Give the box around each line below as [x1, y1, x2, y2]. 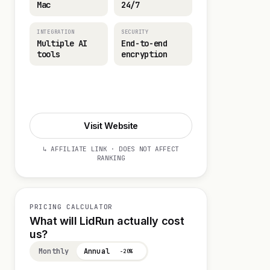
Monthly [39, 246, 69, 256]
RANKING [96, 154, 125, 162]
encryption [121, 49, 168, 60]
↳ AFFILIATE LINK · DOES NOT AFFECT [42, 145, 180, 153]
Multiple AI [37, 38, 88, 49]
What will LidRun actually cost [30, 215, 184, 227]
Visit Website [84, 121, 138, 131]
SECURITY [121, 28, 149, 36]
